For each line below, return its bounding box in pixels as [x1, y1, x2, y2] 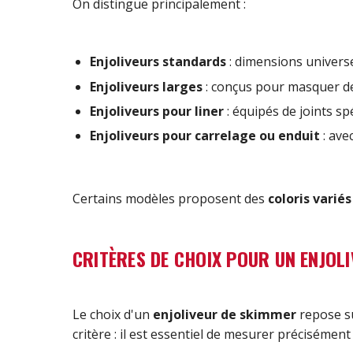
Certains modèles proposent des [72, 189, 268, 207]
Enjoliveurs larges [90, 77, 203, 95]
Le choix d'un [72, 305, 153, 323]
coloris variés [268, 189, 351, 207]
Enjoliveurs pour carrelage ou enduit [90, 127, 321, 145]
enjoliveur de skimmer [153, 305, 296, 323]
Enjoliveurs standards [90, 53, 227, 71]
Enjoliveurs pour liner [90, 102, 225, 121]
